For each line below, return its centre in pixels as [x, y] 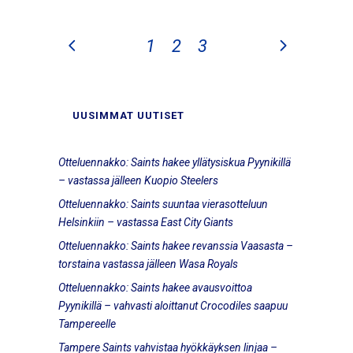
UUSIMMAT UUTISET [128, 115]
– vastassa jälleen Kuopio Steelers [138, 180]
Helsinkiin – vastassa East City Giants [146, 222]
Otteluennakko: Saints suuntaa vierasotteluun [163, 204]
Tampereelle [87, 324]
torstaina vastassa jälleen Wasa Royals [148, 264]
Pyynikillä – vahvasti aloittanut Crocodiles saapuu [173, 306]
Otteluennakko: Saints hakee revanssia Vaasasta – [176, 246]
